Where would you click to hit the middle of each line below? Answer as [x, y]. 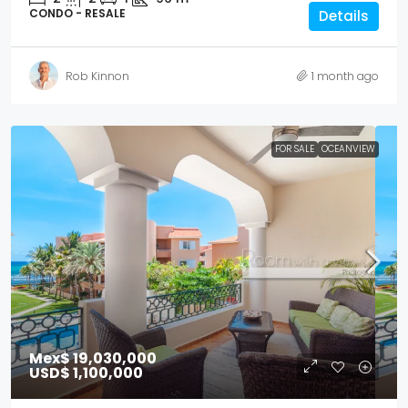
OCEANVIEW [348, 149]
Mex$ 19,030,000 [93, 358]
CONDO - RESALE [77, 13]
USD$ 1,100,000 [86, 373]
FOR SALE [295, 149]
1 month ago [345, 76]
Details [344, 16]
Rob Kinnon [97, 76]
